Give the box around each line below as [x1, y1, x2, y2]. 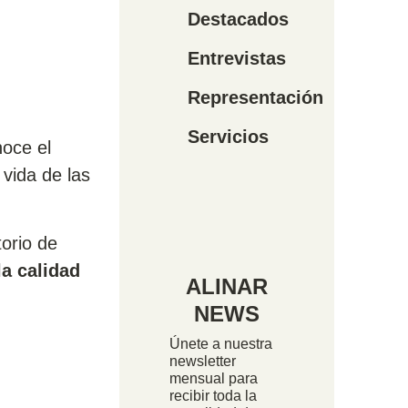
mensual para [169, 371, 259, 387]
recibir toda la [169, 388, 258, 404]
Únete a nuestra [169, 336, 273, 352]
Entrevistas [188, 48, 287, 69]
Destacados [188, 9, 290, 30]
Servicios [188, 127, 270, 148]
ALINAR [186, 274, 269, 300]
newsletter [169, 353, 237, 370]
